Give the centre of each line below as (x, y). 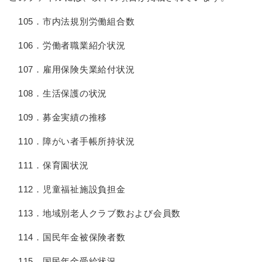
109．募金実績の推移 (58, 117)
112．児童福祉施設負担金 (67, 189)
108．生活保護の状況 (58, 93)
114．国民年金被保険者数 (67, 237)
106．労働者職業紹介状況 (67, 45)
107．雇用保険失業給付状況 (72, 69)
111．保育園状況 (49, 165)
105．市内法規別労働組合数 (72, 21)
